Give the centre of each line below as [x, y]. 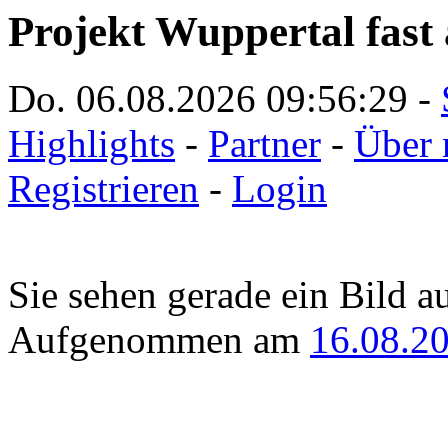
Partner [264, 143]
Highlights [91, 143]
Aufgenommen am [159, 339]
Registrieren [103, 188]
